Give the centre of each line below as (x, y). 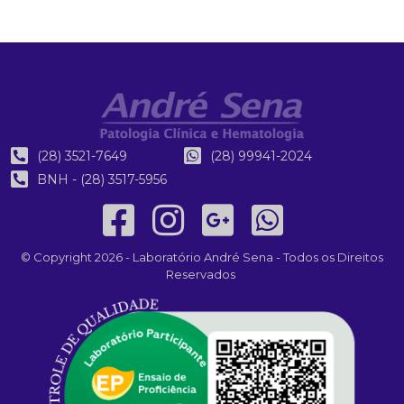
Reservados (202, 274)
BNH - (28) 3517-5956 (102, 179)
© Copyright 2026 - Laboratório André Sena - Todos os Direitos (202, 257)
